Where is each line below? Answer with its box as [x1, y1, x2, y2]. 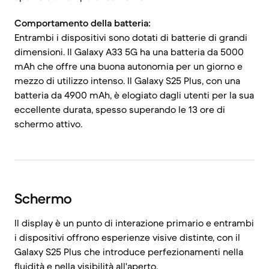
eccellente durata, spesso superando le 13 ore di [14, 103, 225, 115]
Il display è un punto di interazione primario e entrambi [14, 217, 254, 229]
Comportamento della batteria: [14, 17, 151, 29]
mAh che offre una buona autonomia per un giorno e [14, 60, 243, 72]
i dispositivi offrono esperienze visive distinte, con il [14, 231, 240, 243]
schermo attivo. [14, 118, 82, 130]
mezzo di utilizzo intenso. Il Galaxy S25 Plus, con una [14, 74, 240, 86]
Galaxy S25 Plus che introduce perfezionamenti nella [14, 246, 243, 258]
